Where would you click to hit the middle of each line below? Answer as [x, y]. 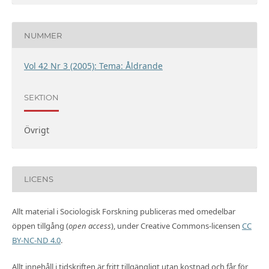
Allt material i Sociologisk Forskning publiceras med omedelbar [123, 211]
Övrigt [36, 130]
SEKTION [41, 97]
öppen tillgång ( [40, 225]
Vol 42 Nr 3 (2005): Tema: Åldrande [93, 66]
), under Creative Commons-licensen [176, 225]
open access [89, 225]
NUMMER [43, 35]
